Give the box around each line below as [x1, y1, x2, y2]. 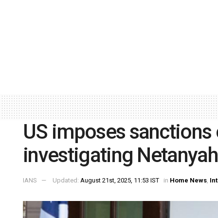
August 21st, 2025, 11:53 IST [80, 177, 159, 184]
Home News [170, 177, 207, 184]
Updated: [53, 177, 80, 184]
